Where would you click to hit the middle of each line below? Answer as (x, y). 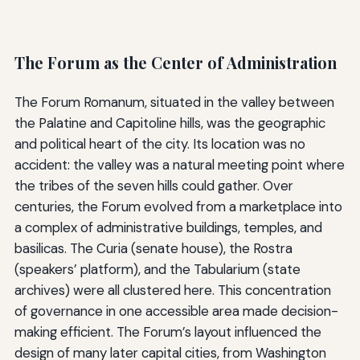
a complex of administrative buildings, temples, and (168, 227)
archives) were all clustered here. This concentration (172, 290)
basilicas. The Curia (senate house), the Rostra (153, 248)
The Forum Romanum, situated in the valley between (174, 102)
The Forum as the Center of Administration (175, 62)
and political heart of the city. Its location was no (160, 143)
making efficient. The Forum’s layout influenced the (168, 331)
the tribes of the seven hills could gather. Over (153, 185)
